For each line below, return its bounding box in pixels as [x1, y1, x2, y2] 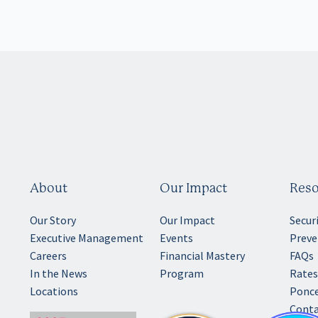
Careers [30, 248, 67, 263]
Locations [30, 284, 78, 299]
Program [159, 266, 204, 281]
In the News [30, 266, 87, 281]
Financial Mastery [159, 248, 245, 263]
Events [159, 231, 193, 246]
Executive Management [30, 231, 143, 246]
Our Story [30, 213, 76, 228]
